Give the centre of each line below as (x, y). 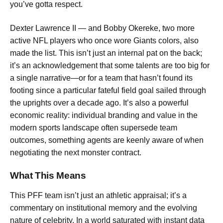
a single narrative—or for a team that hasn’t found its (101, 78)
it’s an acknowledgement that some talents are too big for (110, 65)
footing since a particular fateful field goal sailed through (108, 90)
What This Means (48, 176)
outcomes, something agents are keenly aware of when (107, 140)
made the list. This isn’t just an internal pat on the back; (106, 53)
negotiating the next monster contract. (76, 152)
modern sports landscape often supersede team (94, 127)
